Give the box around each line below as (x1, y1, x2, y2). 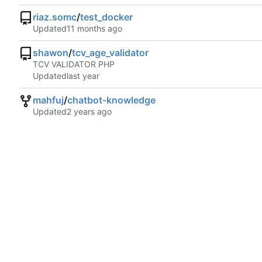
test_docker (80, 11, 133, 23)
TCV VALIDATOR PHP (33, 59, 115, 70)
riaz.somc (33, 11, 77, 23)
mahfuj (33, 94, 64, 106)
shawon (33, 47, 68, 59)
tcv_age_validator (72, 47, 149, 59)
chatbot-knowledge (67, 94, 156, 106)
